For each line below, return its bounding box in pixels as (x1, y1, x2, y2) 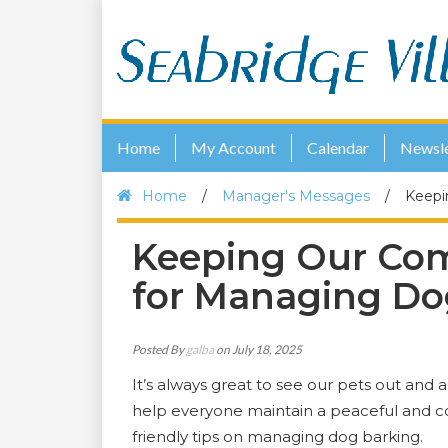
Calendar (307, 138, 369, 157)
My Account (191, 138, 276, 157)
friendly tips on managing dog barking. (132, 427, 423, 446)
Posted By (132, 342, 186, 357)
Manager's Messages (222, 187, 370, 205)
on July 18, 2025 (214, 342, 302, 357)
